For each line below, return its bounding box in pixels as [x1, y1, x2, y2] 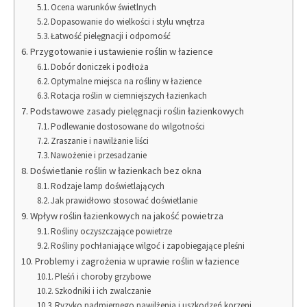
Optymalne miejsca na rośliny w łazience [51, 75, 202, 87]
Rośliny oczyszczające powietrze [51, 225, 173, 237]
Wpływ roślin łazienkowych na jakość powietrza [29, 209, 223, 222]
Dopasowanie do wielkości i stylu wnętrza [51, 15, 206, 27]
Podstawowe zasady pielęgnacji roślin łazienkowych [29, 104, 244, 117]
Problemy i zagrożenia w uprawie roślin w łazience [34, 254, 240, 267]
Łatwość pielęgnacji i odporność [51, 29, 171, 42]
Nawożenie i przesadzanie [51, 149, 147, 161]
